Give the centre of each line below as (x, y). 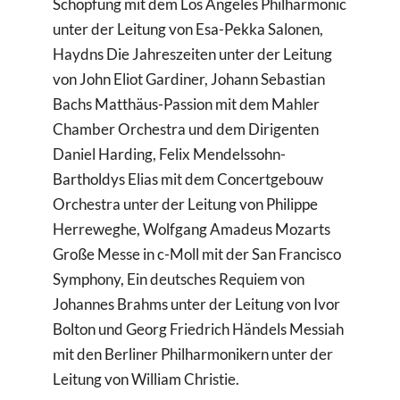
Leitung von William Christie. (146, 379)
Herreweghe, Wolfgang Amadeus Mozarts (192, 229)
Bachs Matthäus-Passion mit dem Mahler (187, 104)
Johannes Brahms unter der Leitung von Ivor (197, 304)
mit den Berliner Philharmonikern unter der (193, 354)
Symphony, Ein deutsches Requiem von (179, 279)
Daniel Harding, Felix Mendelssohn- (170, 154)
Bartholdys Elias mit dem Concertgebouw (188, 179)
